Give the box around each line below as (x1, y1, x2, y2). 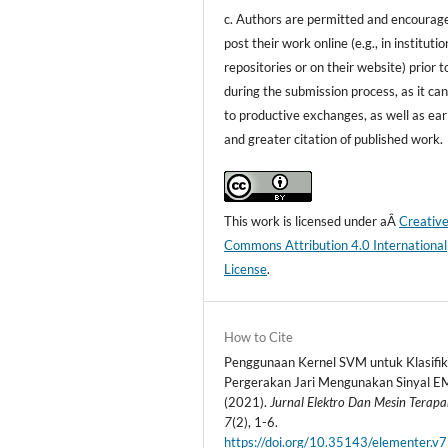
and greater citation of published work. (224, 131, 444, 148)
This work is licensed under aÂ (224, 213, 400, 230)
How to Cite (224, 329, 294, 346)
